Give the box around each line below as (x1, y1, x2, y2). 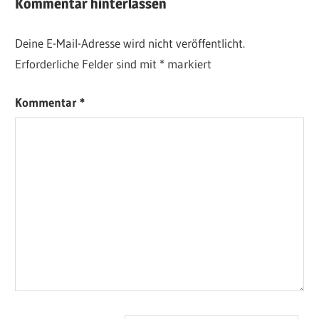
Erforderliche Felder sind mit (15, 56, 160, 71)
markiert (164, 56, 212, 71)
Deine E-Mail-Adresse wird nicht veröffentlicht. (15, 35, 246, 51)
